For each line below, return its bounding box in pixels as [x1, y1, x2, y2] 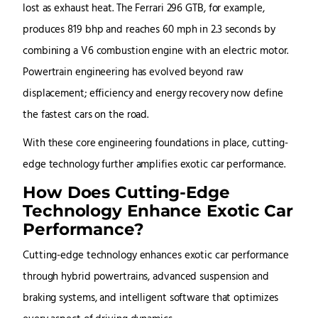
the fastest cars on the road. [23, 107, 149, 124]
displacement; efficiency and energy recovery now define [23, 86, 283, 103]
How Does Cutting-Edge [23, 182, 230, 203]
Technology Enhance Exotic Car [23, 200, 294, 221]
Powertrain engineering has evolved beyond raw [23, 65, 243, 82]
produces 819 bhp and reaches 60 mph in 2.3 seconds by [23, 22, 275, 39]
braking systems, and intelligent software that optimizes [23, 290, 279, 307]
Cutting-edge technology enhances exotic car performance [23, 248, 289, 265]
